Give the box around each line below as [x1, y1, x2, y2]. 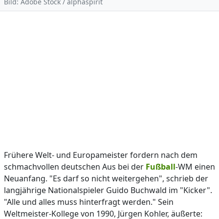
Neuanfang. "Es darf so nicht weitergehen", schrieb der [4, 173, 208, 184]
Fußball [146, 161, 175, 172]
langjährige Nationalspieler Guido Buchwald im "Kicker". [4, 185, 212, 196]
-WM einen [175, 161, 215, 172]
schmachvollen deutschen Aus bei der [4, 161, 146, 172]
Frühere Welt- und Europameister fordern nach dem [4, 150, 197, 160]
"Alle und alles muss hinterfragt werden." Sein [4, 197, 174, 207]
